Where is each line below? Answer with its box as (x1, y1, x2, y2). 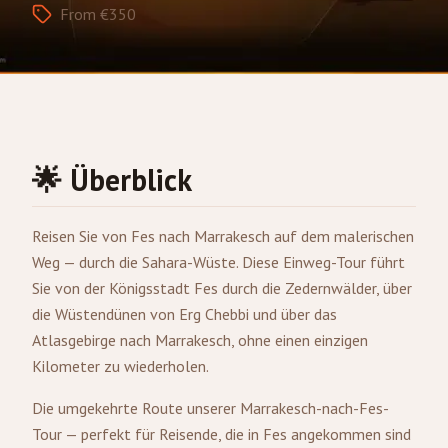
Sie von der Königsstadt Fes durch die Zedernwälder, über (32, 278, 412, 298)
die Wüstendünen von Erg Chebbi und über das (32, 304, 337, 324)
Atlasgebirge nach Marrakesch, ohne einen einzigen (32, 330, 368, 350)
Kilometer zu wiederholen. (32, 356, 209, 376)
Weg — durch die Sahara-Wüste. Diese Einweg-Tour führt (32, 252, 405, 272)
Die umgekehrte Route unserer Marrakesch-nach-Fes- (32, 398, 389, 418)
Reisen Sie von (32, 226, 131, 246)
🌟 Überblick (32, 160, 192, 199)
